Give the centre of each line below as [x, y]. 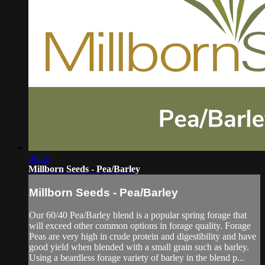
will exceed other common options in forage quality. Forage [140, 226]
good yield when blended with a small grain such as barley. [139, 247]
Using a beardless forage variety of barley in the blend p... [137, 258]
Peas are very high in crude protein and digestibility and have [143, 237]
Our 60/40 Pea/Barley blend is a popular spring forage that [138, 215]
